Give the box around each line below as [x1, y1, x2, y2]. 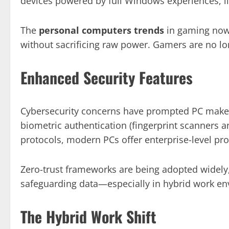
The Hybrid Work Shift [20, 204, 156, 228]
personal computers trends [39, 24, 164, 36]
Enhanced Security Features [20, 65, 193, 89]
